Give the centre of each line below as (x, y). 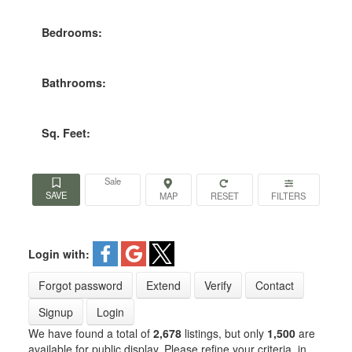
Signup (55, 312)
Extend (163, 285)
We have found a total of (90, 333)
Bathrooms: (73, 82)
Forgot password (80, 285)
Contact (274, 285)
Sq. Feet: (66, 132)
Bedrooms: (71, 32)
